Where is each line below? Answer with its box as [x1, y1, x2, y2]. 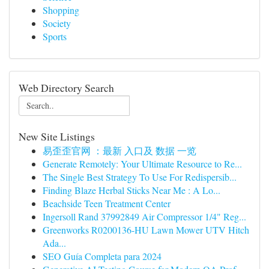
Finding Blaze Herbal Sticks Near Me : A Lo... [43, 184, 220, 196]
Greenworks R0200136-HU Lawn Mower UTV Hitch [43, 223, 249, 236]
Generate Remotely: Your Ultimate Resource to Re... [43, 157, 242, 170]
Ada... [43, 237, 66, 249]
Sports [43, 30, 67, 43]
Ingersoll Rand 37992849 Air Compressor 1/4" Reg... [43, 210, 246, 223]
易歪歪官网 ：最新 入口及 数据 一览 [43, 144, 196, 157]
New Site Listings [19, 129, 95, 144]
